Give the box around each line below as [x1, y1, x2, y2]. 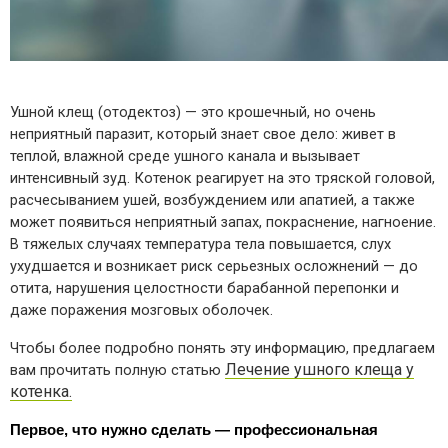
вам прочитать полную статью [10, 360, 225, 379]
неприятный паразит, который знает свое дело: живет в [10, 124, 396, 143]
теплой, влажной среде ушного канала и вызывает [10, 146, 360, 165]
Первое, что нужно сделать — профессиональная [10, 421, 378, 438]
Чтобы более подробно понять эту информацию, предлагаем [10, 338, 435, 357]
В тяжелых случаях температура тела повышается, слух [10, 234, 391, 253]
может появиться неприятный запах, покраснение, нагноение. [10, 212, 436, 231]
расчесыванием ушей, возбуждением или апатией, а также [10, 190, 415, 209]
